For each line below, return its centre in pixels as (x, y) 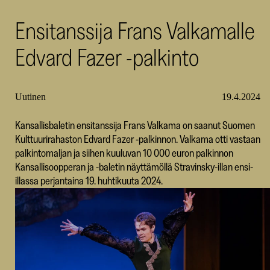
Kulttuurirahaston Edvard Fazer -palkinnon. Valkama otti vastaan (137, 139)
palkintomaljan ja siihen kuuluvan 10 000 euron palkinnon (124, 153)
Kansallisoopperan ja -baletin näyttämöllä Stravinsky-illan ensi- (134, 167)
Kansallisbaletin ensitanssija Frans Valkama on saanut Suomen (135, 125)
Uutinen (30, 97)
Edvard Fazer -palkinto (107, 57)
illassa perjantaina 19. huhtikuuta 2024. (89, 181)
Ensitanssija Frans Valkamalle (135, 30)
